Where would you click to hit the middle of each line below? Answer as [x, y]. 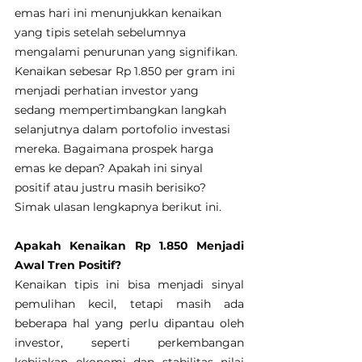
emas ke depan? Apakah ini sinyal [110, 168]
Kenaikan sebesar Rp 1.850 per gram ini [126, 72]
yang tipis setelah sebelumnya [102, 33]
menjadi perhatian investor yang [108, 91]
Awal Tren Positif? [68, 265]
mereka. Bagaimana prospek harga [116, 149]
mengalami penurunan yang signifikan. [128, 52]
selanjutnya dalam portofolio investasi [124, 130]
